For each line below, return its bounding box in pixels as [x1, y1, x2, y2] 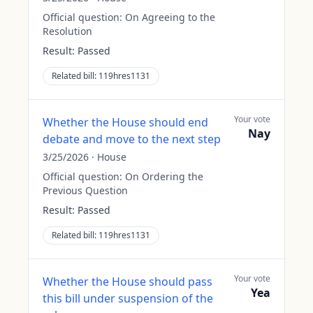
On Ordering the [125, 170, 203, 183]
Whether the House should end [43, 115, 208, 130]
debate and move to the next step [43, 131, 221, 147]
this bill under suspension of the [43, 291, 213, 306]
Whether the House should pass [43, 274, 212, 289]
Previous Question [43, 184, 128, 197]
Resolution [43, 24, 92, 38]
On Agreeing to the [125, 10, 215, 24]
